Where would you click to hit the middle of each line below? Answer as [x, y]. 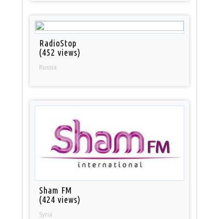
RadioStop [58, 43]
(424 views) [60, 200]
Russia [48, 67]
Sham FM [56, 190]
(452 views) [60, 53]
